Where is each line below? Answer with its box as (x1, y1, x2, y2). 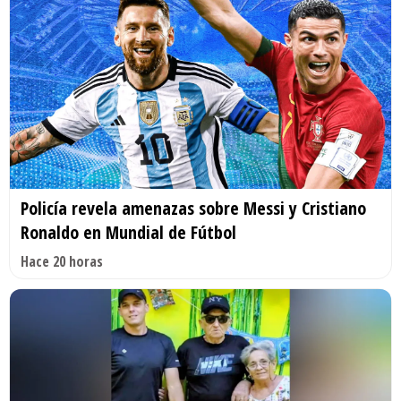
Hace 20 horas (21, 251, 103, 271)
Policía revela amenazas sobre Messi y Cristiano (21, 195, 366, 220)
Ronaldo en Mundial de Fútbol (21, 219, 236, 244)
